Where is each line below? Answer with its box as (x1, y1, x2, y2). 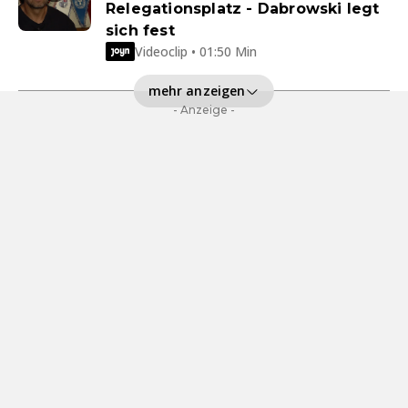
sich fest (106, 22, 175, 40)
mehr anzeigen (148, 81, 246, 99)
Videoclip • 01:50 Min (135, 42, 257, 60)
